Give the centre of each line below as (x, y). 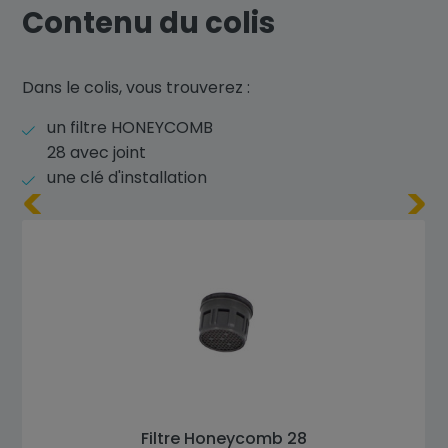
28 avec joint (97, 152)
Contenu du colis (149, 23)
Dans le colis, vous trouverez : (136, 87)
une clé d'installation (127, 177)
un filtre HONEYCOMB (130, 127)
